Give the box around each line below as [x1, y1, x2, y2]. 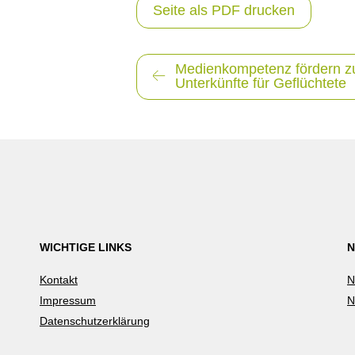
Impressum [40, 294, 96, 307]
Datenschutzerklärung [40, 315, 150, 327]
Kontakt [40, 273, 78, 286]
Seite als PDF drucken [153, 2, 295, 18]
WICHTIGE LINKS [40, 241, 132, 254]
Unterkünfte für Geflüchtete [174, 75, 346, 91]
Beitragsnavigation [136, 53, 254, 69]
